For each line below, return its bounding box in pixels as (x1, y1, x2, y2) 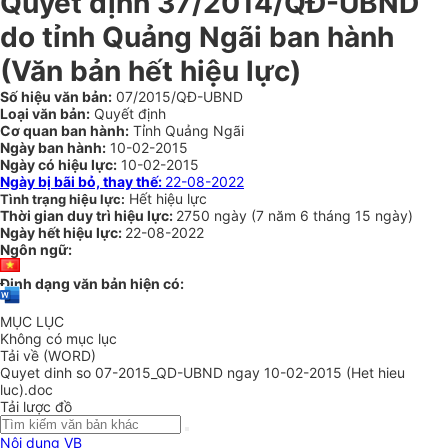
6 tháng (300, 207, 355, 224)
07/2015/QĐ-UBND (112, 88, 243, 105)
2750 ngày (176, 207, 251, 224)
